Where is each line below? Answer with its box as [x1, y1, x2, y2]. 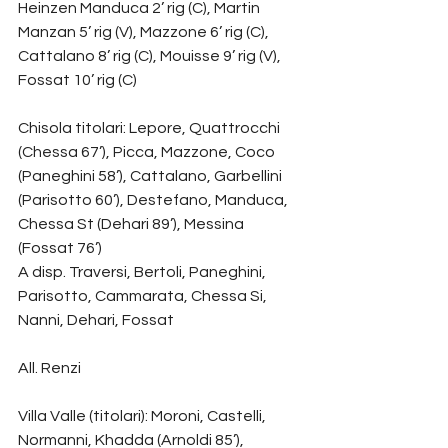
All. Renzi [18, 359, 81, 376]
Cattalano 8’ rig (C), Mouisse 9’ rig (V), [18, 47, 284, 64]
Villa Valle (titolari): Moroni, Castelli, [18, 407, 269, 424]
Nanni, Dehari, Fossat [18, 311, 174, 328]
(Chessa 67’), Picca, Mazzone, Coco [18, 143, 278, 160]
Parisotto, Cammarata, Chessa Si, [18, 287, 270, 304]
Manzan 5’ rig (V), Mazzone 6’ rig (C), [18, 23, 272, 40]
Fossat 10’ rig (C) [18, 71, 137, 88]
